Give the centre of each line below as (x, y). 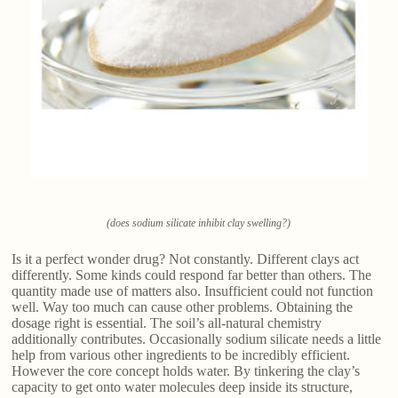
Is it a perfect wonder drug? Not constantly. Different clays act (186, 259)
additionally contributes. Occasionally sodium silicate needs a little (197, 339)
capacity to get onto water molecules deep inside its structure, (183, 387)
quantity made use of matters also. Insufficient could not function (193, 291)
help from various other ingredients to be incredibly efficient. (181, 355)
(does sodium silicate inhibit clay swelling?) (199, 223)
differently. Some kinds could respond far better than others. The (192, 275)
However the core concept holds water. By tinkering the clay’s (186, 371)
